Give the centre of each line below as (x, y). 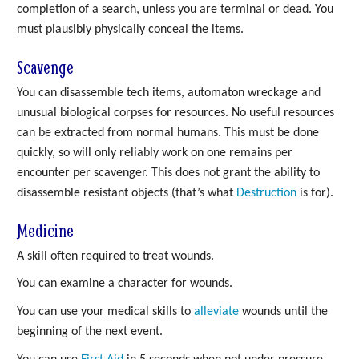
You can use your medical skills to (105, 312)
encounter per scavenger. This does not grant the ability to (168, 173)
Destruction (266, 193)
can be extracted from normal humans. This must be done (168, 133)
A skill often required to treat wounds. (115, 256)
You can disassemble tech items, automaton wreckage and (169, 93)
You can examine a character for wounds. (125, 284)
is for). (315, 193)
